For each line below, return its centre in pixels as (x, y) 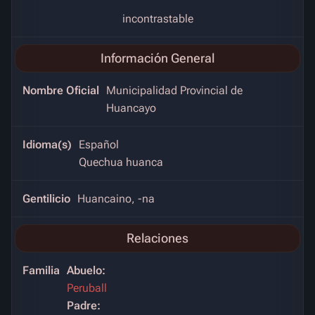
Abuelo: (86, 271)
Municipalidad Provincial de (174, 91)
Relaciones (157, 238)
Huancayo (131, 108)
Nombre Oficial (61, 91)
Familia (41, 271)
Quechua (102, 162)
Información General (157, 58)
